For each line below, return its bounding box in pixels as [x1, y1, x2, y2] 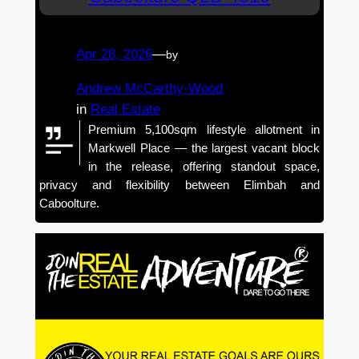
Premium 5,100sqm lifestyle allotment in [87, 122, 321, 136]
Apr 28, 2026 [75, 46, 152, 62]
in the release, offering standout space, [87, 159, 321, 173]
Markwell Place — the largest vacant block [87, 140, 321, 155]
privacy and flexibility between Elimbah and [38, 177, 321, 192]
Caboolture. [38, 196, 99, 210]
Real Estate [90, 101, 160, 117]
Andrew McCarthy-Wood [75, 80, 223, 96]
